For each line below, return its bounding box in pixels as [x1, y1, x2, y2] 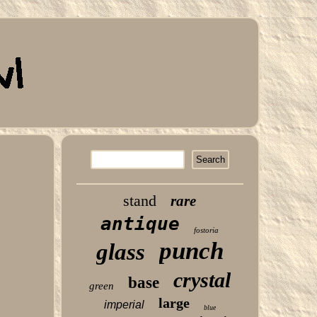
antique [100, 213, 180, 234]
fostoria [194, 226, 219, 234]
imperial [103, 299, 144, 311]
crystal [173, 268, 231, 292]
